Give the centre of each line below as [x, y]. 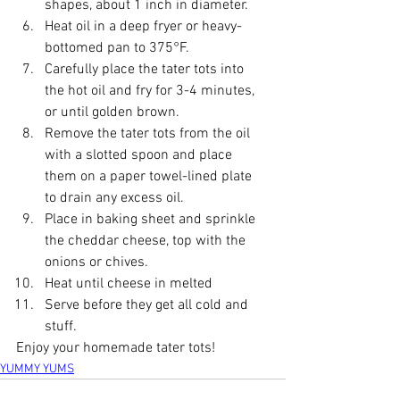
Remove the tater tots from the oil [149, 134]
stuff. [61, 327]
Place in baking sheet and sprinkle [152, 220]
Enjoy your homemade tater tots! [116, 349]
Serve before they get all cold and [148, 306]
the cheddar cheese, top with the [147, 242]
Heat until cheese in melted [129, 284]
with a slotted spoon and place [140, 156]
